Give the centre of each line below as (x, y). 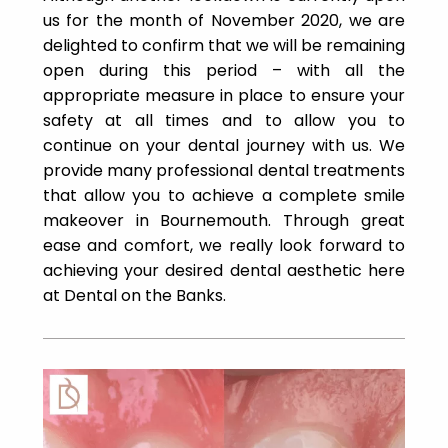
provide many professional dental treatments (224, 170)
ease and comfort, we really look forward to (224, 245)
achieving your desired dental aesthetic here (224, 270)
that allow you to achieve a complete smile (224, 195)
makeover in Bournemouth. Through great (224, 220)
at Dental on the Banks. (134, 295)
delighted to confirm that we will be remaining (224, 45)
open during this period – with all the (224, 70)
